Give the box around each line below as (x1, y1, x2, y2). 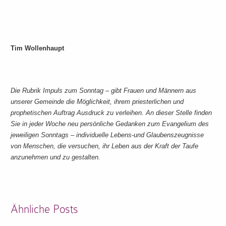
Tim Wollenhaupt (11, 44, 65, 52)
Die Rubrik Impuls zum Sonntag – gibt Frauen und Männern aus (11, 87, 197, 94)
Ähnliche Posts (11, 203, 79, 215)
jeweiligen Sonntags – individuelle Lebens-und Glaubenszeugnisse (11, 131, 204, 139)
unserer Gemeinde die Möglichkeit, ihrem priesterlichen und (11, 98, 184, 105)
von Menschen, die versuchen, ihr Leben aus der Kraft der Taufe (11, 142, 199, 150)
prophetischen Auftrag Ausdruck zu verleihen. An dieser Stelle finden (11, 109, 212, 117)
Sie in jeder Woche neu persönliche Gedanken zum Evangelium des (11, 120, 209, 128)
